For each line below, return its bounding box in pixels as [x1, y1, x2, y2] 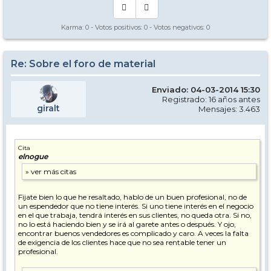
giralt [37, 103, 60, 114]
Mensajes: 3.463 [198, 104, 260, 114]
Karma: [61, 23, 85, 31]
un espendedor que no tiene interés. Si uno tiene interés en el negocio [18, 201, 253, 211]
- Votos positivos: [89, 23, 144, 31]
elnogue [18, 152, 48, 161]
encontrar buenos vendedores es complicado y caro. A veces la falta [18, 229, 249, 238]
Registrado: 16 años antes [162, 94, 260, 104]
